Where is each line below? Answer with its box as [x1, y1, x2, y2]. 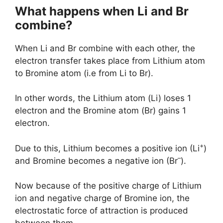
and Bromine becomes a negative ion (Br [15, 155, 178, 166]
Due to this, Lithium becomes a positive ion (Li [15, 143, 200, 153]
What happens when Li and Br [15, 3, 189, 18]
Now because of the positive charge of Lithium [15, 181, 202, 191]
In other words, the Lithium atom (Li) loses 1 [15, 93, 191, 103]
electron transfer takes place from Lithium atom [15, 55, 205, 66]
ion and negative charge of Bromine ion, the [15, 193, 190, 203]
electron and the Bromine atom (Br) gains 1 [15, 106, 186, 115]
